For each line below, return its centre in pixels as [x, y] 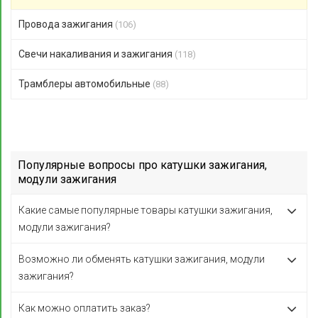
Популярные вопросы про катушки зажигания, [142, 165]
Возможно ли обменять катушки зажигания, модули [142, 259]
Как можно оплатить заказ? [84, 308]
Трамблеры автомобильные [86, 84]
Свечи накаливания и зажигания [97, 54]
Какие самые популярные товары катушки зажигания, [146, 210]
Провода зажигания [67, 24]
